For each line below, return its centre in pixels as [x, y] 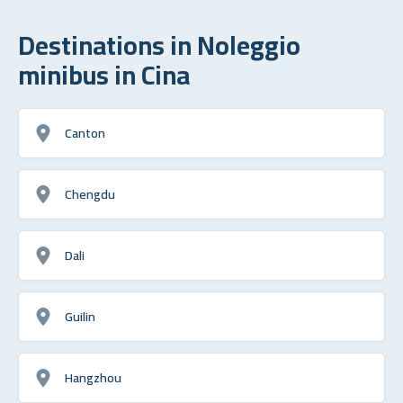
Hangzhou [93, 377]
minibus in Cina [104, 74]
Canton [85, 132]
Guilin [80, 316]
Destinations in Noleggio [159, 45]
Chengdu [90, 193]
